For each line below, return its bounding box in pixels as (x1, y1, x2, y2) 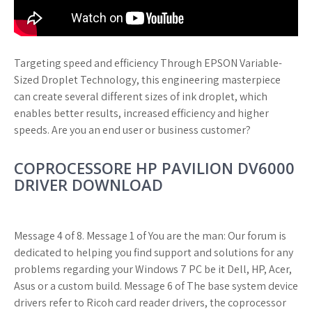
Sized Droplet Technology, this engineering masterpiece (14, 72, 281, 87)
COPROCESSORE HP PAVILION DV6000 (14, 157, 295, 178)
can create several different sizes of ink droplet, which (14, 89, 267, 104)
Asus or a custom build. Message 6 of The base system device (14, 279, 298, 293)
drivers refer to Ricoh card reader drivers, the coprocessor (14, 295, 286, 310)
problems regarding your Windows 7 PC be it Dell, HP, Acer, (14, 262, 292, 276)
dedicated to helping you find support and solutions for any (14, 245, 293, 260)
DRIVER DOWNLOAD (14, 174, 163, 195)
